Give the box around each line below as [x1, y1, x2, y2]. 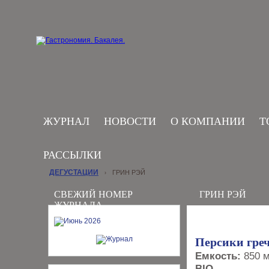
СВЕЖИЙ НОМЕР [54, 189, 133, 199]
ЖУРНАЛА [54, 200, 103, 210]
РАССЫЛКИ [43, 149, 101, 161]
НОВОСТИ [104, 115, 156, 127]
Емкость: [195, 250, 241, 262]
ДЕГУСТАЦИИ [49, 168, 98, 177]
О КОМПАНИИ [171, 115, 245, 127]
